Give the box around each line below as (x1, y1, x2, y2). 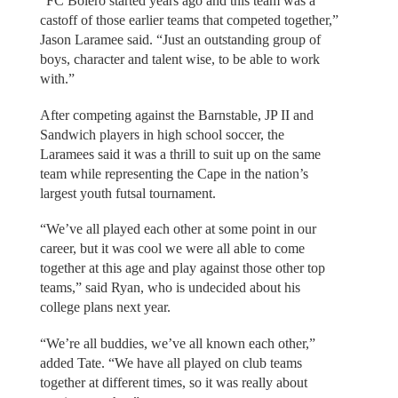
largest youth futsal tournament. (39, 185, 216, 201)
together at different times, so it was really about (39, 374, 307, 390)
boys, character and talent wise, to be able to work (39, 52, 320, 68)
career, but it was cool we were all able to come (39, 241, 305, 257)
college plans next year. (39, 299, 171, 315)
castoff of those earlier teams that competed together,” (39, 12, 338, 28)
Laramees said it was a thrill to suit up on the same (39, 146, 321, 162)
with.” (39, 71, 75, 87)
